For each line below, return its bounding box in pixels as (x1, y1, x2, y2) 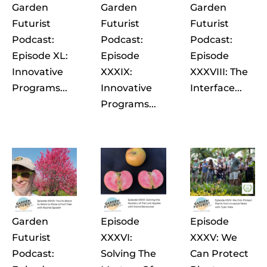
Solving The (101, 247, 157, 259)
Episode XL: (12, 50, 68, 62)
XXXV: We (190, 231, 237, 243)
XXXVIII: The (190, 66, 248, 78)
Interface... (190, 82, 242, 94)
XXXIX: (101, 66, 133, 78)
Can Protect (190, 247, 249, 259)
